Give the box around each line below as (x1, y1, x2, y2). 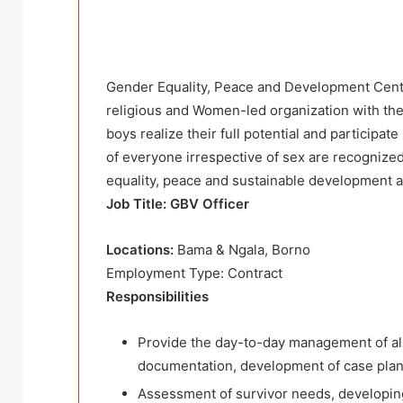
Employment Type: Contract (106, 264, 282, 282)
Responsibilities (106, 288, 209, 306)
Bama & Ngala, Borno (177, 241, 310, 259)
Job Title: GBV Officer (106, 195, 249, 213)
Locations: (106, 241, 177, 259)
